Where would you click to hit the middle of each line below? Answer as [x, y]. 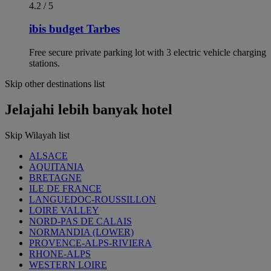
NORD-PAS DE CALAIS [80, 221]
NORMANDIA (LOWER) [81, 232]
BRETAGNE [55, 177]
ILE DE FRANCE [65, 188]
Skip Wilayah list [37, 135]
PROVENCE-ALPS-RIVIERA [90, 243]
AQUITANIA [57, 166]
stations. [44, 63]
